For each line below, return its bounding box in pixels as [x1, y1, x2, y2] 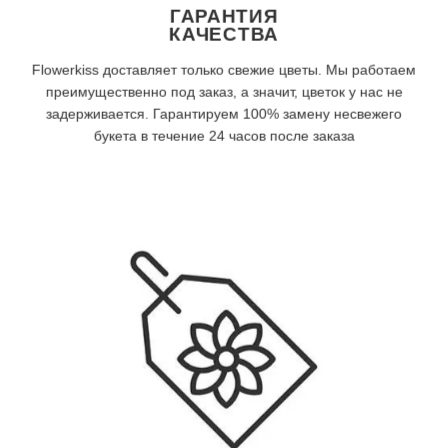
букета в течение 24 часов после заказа [93, 127, 355, 144]
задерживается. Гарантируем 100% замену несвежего [46, 105, 402, 122]
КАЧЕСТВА [169, 23, 279, 45]
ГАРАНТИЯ [169, 5, 279, 27]
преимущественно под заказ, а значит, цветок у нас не [45, 83, 403, 100]
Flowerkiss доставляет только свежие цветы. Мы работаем [32, 61, 416, 78]
